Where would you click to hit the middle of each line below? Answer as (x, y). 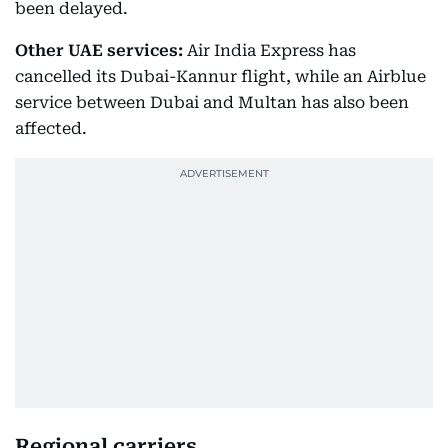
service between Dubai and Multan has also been (212, 102)
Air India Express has (269, 50)
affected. (51, 128)
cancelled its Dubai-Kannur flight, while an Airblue (220, 76)
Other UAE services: (99, 50)
